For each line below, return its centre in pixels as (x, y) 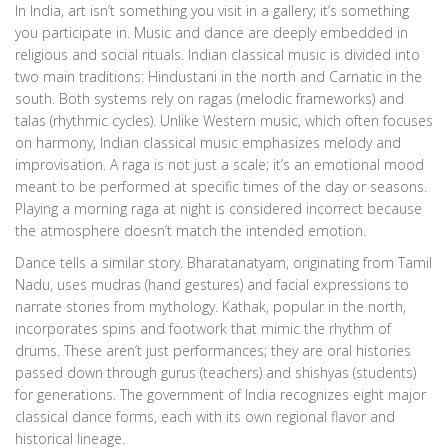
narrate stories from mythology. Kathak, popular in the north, (210, 307)
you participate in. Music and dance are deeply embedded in (211, 33)
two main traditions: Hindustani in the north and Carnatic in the (218, 77)
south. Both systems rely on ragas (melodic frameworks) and (209, 99)
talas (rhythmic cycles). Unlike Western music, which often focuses (224, 121)
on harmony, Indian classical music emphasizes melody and (208, 143)
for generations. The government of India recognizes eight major (220, 395)
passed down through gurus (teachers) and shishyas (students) (215, 373)
